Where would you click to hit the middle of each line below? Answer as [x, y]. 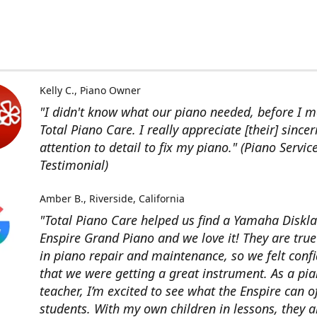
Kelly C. [57, 91]
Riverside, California [137, 199]
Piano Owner [110, 91]
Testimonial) [74, 165]
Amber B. [62, 199]
